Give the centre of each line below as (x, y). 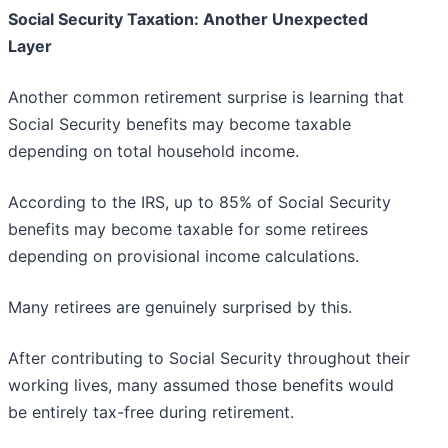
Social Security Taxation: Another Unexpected (188, 19)
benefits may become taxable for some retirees (188, 229)
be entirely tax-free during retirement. (151, 412)
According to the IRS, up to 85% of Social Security (199, 202)
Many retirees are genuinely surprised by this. (180, 307)
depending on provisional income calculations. (183, 256)
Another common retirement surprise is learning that (206, 97)
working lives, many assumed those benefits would (201, 385)
